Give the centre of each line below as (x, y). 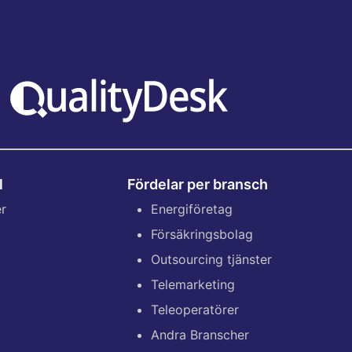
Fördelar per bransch (198, 185)
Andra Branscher (200, 335)
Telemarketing (193, 285)
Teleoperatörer (195, 310)
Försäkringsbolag (202, 235)
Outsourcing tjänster (211, 260)
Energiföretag (192, 209)
